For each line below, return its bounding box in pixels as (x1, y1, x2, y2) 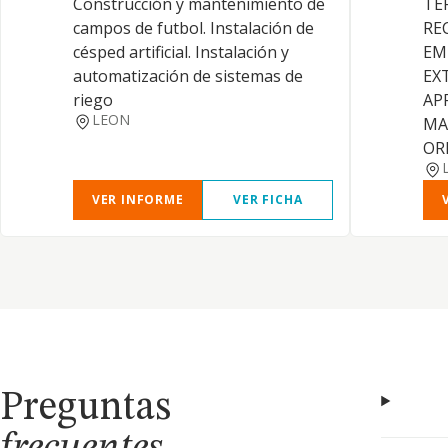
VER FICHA (233, 191, 303, 208)
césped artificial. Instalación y (73, 41, 289, 63)
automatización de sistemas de (73, 65, 303, 87)
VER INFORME (91, 191, 184, 208)
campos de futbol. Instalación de (73, 17, 314, 39)
